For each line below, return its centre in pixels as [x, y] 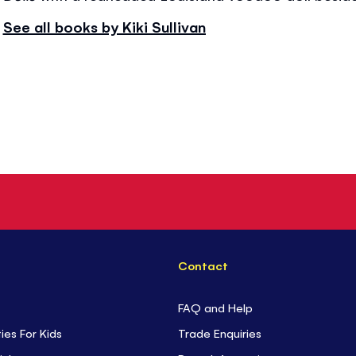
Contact [203, 265]
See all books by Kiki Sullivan [104, 26]
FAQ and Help [216, 307]
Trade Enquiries [220, 333]
